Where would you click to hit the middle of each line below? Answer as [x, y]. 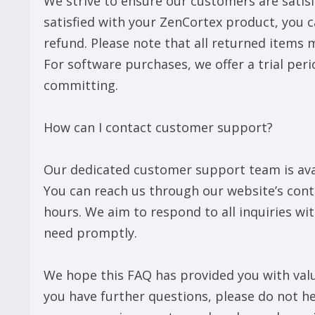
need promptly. [90, 233]
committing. [81, 85]
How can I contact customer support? [158, 128]
